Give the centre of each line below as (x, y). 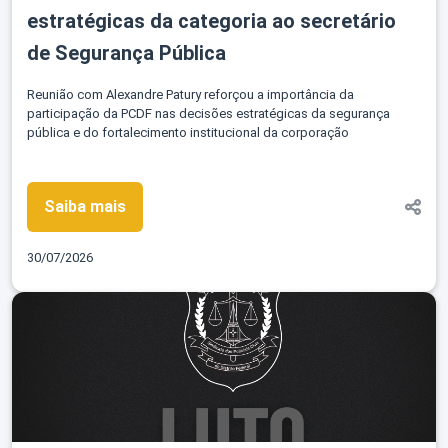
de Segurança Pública (126, 53)
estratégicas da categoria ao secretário (211, 21)
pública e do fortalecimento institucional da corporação (188, 133)
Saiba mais (85, 207)
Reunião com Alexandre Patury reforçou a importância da (190, 95)
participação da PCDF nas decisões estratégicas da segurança (208, 114)
